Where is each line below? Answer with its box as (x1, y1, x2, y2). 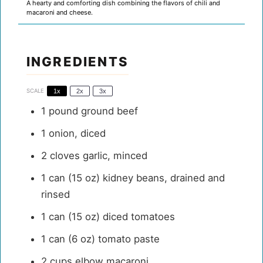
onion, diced (45, 127, 106, 139)
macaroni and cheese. (26, 8, 93, 16)
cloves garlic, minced (46, 149, 147, 161)
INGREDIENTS (26, 53, 129, 69)
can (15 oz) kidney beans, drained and (45, 171, 225, 184)
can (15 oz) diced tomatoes (45, 210, 175, 222)
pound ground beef (45, 104, 138, 117)
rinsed (41, 188, 70, 200)
